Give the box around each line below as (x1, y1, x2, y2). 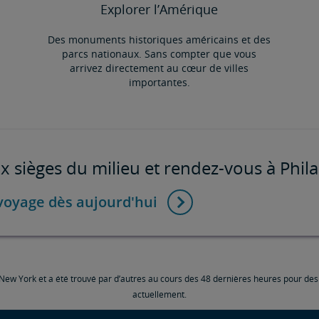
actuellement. (132, 288, 187, 300)
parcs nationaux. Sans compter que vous (62, 46, 257, 61)
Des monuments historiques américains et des (48, 32, 271, 46)
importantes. (128, 75, 190, 89)
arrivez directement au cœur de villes (70, 61, 249, 75)
